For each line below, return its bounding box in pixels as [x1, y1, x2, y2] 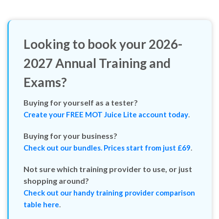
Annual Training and [53, 24, 171, 40]
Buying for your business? [23, 100, 117, 109]
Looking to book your [23, 5, 149, 21]
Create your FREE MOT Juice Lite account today [23, 79, 188, 88]
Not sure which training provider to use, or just [23, 133, 192, 143]
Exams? [23, 44, 67, 59]
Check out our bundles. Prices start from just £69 [23, 112, 191, 121]
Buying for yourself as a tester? [23, 67, 138, 76]
